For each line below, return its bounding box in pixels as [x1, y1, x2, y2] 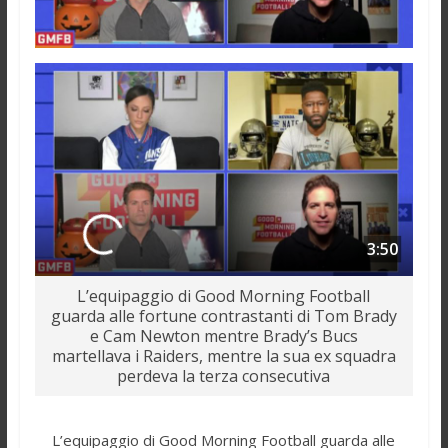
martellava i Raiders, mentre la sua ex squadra [51, 345, 396, 368]
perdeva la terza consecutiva [117, 365, 331, 388]
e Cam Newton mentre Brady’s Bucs [89, 325, 358, 348]
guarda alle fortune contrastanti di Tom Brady [50, 305, 397, 328]
